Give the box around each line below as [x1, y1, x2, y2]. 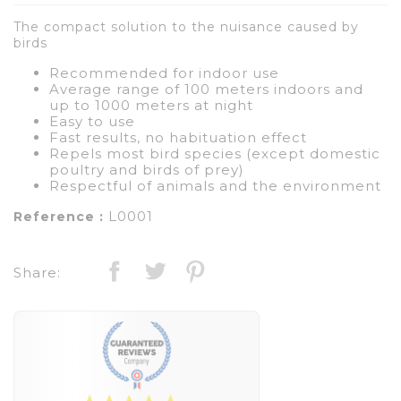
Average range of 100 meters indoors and [49, 80, 363, 98]
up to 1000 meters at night [49, 96, 253, 114]
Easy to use [49, 112, 135, 130]
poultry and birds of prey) [49, 160, 244, 178]
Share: [13, 263, 61, 281]
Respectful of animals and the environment [49, 176, 381, 194]
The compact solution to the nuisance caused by [13, 18, 359, 35]
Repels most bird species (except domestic [49, 144, 380, 162]
